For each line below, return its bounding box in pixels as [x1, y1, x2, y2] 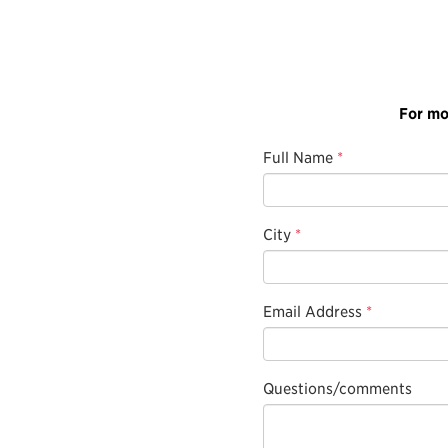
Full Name [262, 147, 333, 167]
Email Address [262, 301, 362, 321]
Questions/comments [262, 378, 412, 398]
